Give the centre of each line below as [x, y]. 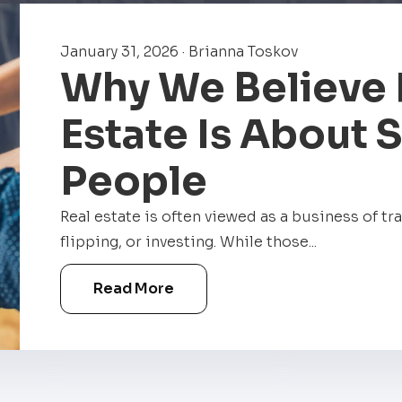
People [134, 182]
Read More [134, 289]
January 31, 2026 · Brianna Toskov [179, 52]
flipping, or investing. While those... [188, 242]
